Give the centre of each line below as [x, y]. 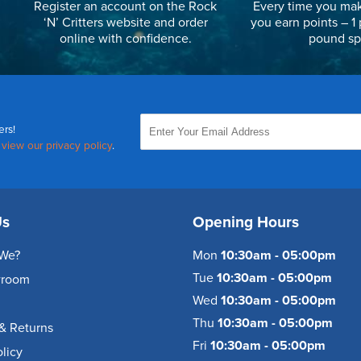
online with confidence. [125, 39]
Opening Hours [246, 222]
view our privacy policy [57, 146]
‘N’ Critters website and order [125, 23]
